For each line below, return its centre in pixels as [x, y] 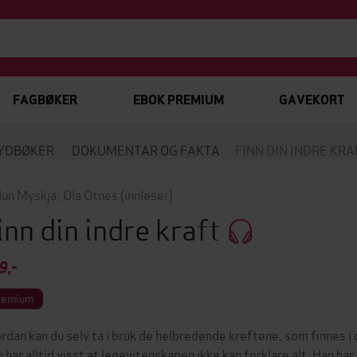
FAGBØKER [45, 100]
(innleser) [146, 194]
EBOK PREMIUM [178, 100]
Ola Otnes [90, 194]
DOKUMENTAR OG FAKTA [145, 149]
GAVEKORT [311, 100]
